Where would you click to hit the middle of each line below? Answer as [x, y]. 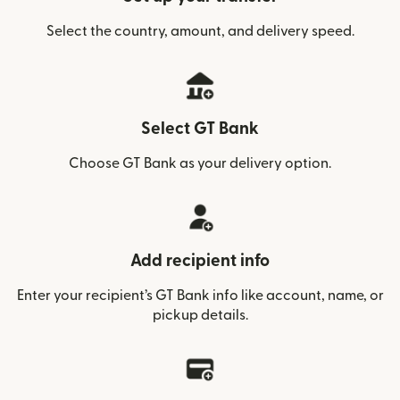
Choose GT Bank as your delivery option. [200, 163]
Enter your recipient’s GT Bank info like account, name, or [200, 296]
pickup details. [200, 315]
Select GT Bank [200, 129]
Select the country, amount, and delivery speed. [200, 31]
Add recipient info [200, 261]
